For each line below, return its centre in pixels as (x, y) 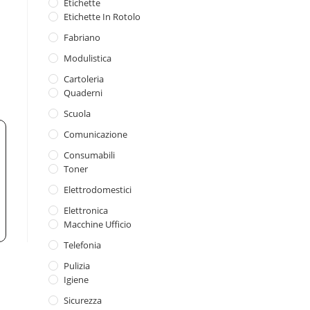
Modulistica (88, 58)
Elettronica (86, 210)
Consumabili (89, 155)
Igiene (76, 280)
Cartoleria (84, 79)
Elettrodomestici (98, 190)
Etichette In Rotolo (102, 17)
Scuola (77, 113)
